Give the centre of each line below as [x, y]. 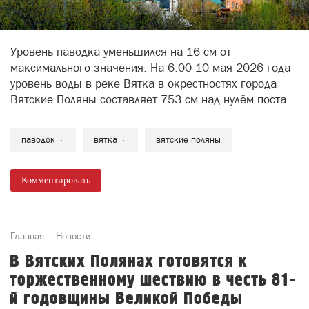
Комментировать [56, 180]
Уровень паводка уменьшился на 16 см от [121, 52]
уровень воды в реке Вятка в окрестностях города [143, 83]
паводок [38, 140]
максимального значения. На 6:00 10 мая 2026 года [150, 68]
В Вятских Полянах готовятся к [128, 262]
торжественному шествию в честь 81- [153, 280]
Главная [27, 236]
